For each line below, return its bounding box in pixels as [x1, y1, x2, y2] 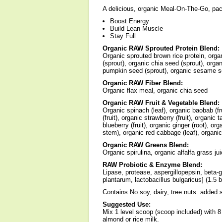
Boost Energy [110, 17, 149, 25]
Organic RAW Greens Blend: [103, 141, 189, 149]
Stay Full [110, 32, 136, 40]
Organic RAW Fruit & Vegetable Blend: [103, 99, 220, 107]
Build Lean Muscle [110, 25, 163, 32]
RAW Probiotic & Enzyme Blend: [103, 161, 202, 168]
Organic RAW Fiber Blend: [103, 79, 183, 87]
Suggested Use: [103, 201, 151, 208]
